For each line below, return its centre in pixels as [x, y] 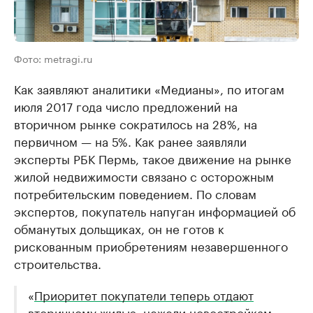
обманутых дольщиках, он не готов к [119, 227]
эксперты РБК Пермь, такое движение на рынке [153, 158]
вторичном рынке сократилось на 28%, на [136, 123]
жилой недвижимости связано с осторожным [144, 175]
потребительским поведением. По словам [135, 192]
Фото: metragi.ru [53, 58]
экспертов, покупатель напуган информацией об [155, 210]
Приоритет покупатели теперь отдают [144, 294]
